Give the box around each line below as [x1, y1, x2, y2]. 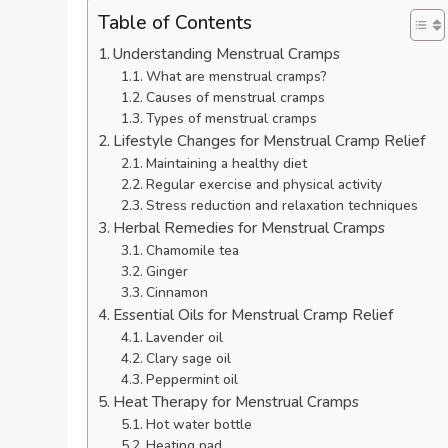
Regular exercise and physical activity [145, 174, 382, 194]
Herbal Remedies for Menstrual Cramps [113, 217, 386, 238]
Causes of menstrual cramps [145, 87, 325, 107]
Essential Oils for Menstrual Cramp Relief [113, 304, 394, 325]
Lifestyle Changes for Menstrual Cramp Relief [113, 130, 426, 151]
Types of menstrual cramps [145, 108, 317, 128]
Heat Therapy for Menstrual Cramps [113, 391, 360, 412]
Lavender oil [145, 327, 223, 347]
